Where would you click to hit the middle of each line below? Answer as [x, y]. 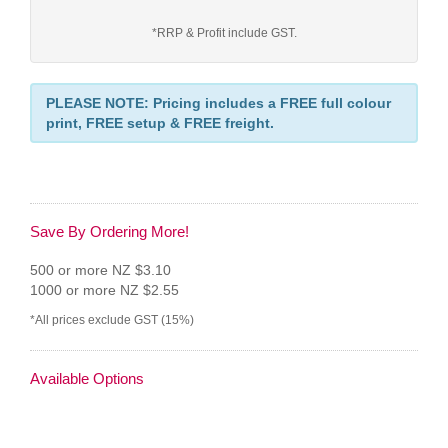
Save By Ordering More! [109, 231]
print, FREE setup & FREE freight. [160, 122]
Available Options [87, 378]
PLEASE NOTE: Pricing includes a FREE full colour [218, 102]
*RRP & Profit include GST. [224, 32]
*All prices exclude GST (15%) [112, 319]
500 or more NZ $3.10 [100, 269]
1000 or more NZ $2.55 [104, 289]
